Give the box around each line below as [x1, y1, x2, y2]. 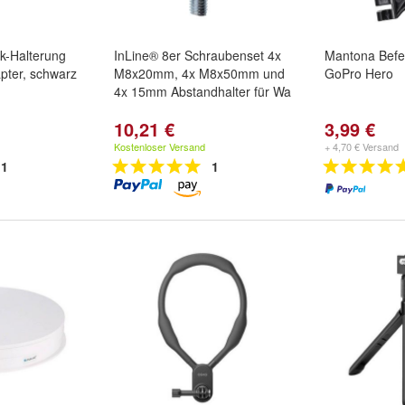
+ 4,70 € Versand [325, 139, 399, 154]
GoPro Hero [325, 64, 393, 82]
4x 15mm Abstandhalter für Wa [114, 82, 291, 100]
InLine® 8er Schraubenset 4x [114, 46, 281, 64]
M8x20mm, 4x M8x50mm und [114, 64, 285, 82]
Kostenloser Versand [114, 139, 205, 154]
